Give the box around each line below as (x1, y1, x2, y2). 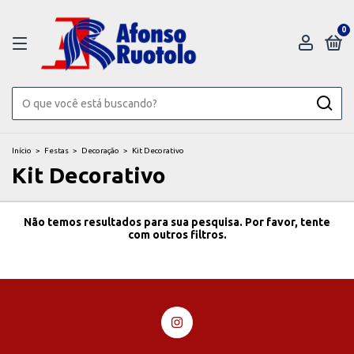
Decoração (81, 146, 119, 155)
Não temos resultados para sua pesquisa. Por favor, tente (24, 216, 330, 228)
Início (12, 146, 32, 155)
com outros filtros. (127, 228, 227, 241)
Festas (44, 146, 69, 155)
